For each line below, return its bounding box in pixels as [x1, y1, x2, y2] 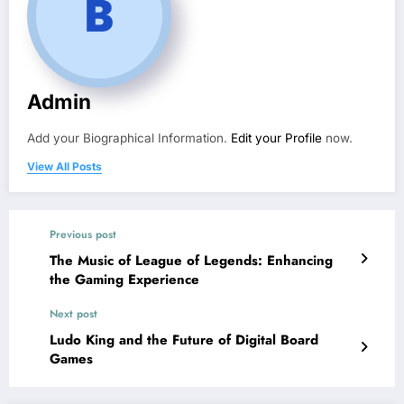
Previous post [50, 226, 116, 243]
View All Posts [27, 160, 102, 174]
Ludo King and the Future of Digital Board [50, 330, 318, 351]
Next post [50, 306, 97, 323]
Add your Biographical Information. [27, 131, 231, 146]
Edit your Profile [231, 131, 322, 146]
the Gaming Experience [50, 270, 199, 290]
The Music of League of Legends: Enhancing [50, 251, 333, 271]
